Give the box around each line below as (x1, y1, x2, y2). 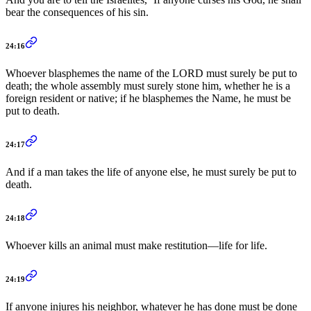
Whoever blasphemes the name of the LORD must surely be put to (6, 67, 297, 79)
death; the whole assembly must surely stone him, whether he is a (6, 79, 290, 92)
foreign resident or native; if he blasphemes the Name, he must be (6, 92, 291, 104)
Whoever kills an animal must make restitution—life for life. (6, 239, 267, 251)
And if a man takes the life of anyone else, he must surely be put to (6, 165, 296, 178)
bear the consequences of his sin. (6, 6, 149, 18)
